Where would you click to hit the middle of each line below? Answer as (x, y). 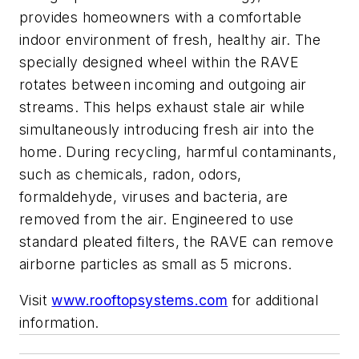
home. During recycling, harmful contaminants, (178, 151)
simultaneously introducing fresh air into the (167, 129)
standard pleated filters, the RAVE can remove (176, 241)
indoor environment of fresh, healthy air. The (170, 39)
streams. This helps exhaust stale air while (162, 107)
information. (59, 323)
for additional (273, 301)
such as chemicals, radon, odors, (131, 174)
